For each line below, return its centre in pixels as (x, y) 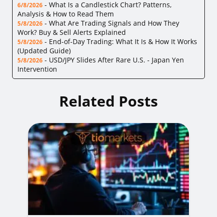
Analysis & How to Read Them (66, 14)
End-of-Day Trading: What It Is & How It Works (123, 41)
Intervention (37, 69)
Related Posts (108, 101)
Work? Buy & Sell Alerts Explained (72, 32)
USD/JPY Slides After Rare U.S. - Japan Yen (116, 60)
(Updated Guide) (44, 51)
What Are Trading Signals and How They (114, 23)
